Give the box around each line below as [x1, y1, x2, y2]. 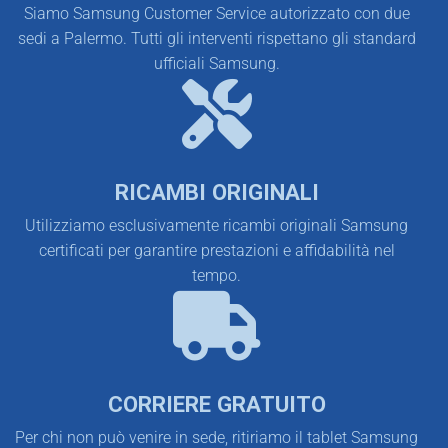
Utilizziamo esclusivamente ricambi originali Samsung [25, 216, 408, 236]
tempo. [192, 266, 241, 286]
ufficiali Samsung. [153, 53, 280, 73]
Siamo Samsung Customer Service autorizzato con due [23, 3, 410, 23]
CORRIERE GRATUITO [107, 391, 326, 418]
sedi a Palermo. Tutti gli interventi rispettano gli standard [17, 28, 416, 48]
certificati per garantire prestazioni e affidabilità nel [38, 241, 395, 261]
